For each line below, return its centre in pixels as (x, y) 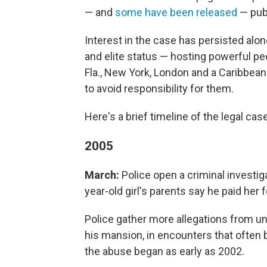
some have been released (176, 12)
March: (103, 175)
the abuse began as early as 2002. (164, 251)
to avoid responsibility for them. (159, 89)
